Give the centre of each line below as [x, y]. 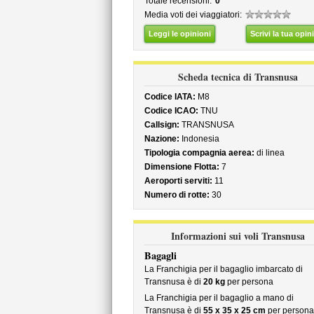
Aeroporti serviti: [178, 181]
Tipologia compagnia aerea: [199, 153]
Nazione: [162, 139]
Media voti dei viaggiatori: [193, 15]
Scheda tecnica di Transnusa [238, 77]
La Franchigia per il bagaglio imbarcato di [223, 269]
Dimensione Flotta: [182, 167]
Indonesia [199, 139]
